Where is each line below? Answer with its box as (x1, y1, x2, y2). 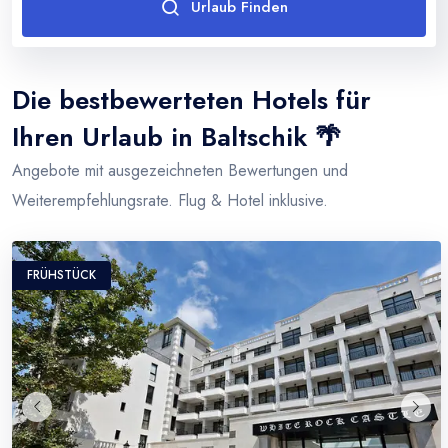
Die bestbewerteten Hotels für (12, 81, 371, 119)
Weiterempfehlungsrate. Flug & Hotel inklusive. (12, 189, 328, 212)
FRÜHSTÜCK (27, 266, 96, 284)
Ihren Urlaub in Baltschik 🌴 (12, 118, 341, 156)
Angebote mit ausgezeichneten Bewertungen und (12, 159, 348, 182)
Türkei (40, 38, 89, 65)
